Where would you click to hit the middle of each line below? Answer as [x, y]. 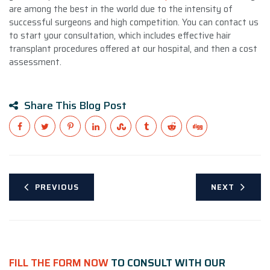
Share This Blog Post [75, 105]
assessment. [35, 62]
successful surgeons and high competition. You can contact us [134, 22]
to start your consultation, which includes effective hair [120, 35]
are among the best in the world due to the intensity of [121, 9]
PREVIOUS [57, 187]
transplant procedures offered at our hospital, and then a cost [133, 49]
